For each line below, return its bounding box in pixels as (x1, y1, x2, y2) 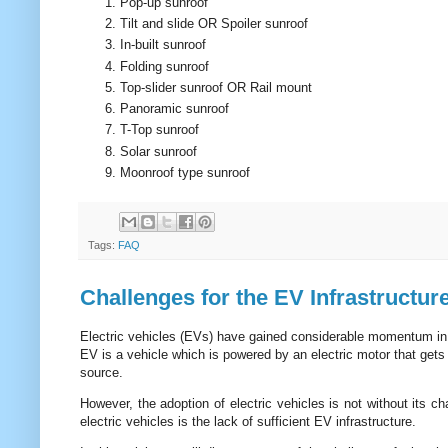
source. (80, 364, 123, 380)
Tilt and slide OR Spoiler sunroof (120, 15, 308, 31)
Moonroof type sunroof (120, 165, 250, 180)
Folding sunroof (120, 58, 209, 74)
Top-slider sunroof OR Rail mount (120, 79, 312, 95)
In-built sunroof (120, 37, 206, 53)
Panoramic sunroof (120, 101, 229, 117)
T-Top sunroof (120, 122, 199, 138)
